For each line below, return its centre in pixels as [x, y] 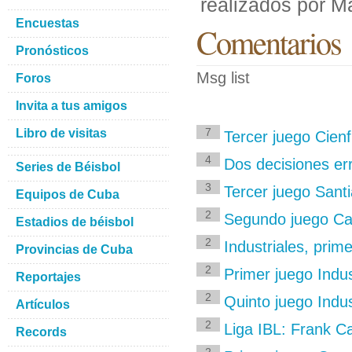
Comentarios [269, 42]
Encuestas [48, 23]
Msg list [223, 78]
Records [41, 332]
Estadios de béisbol [75, 222]
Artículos [43, 304]
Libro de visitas [61, 133]
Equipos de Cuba [68, 194]
